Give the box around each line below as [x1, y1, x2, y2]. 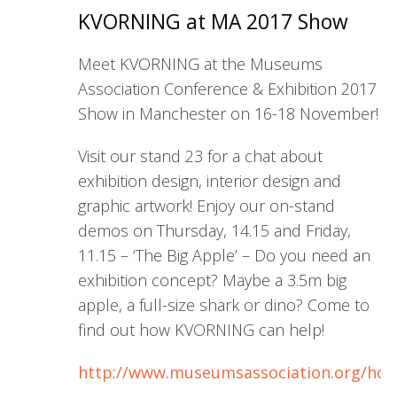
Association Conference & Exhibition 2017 [77, 78, 377, 100]
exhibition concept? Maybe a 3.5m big [77, 269, 346, 292]
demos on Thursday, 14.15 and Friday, [77, 220, 351, 242]
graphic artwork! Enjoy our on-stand [77, 195, 335, 217]
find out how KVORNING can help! [77, 319, 324, 341]
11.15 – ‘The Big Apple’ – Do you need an [77, 245, 370, 267]
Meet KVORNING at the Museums [77, 53, 323, 75]
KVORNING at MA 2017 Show [77, 8, 348, 36]
